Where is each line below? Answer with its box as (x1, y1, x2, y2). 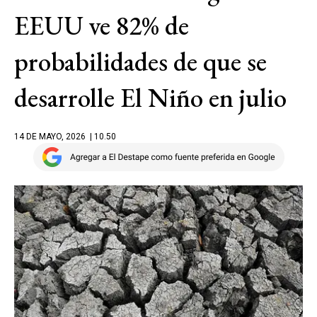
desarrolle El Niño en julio (14, 81, 287, 115)
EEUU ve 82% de (14, 8, 189, 42)
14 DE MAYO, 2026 (14, 132, 86, 142)
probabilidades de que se (14, 45, 267, 79)
